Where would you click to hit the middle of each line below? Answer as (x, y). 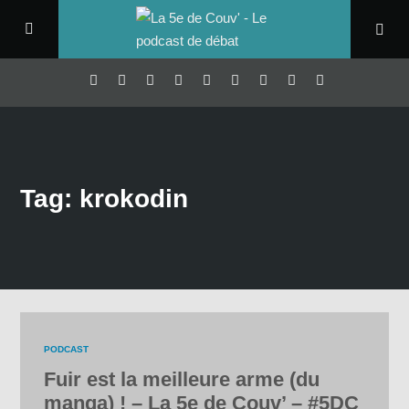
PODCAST (67, 350)
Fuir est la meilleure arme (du (182, 380)
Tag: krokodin (105, 198)
